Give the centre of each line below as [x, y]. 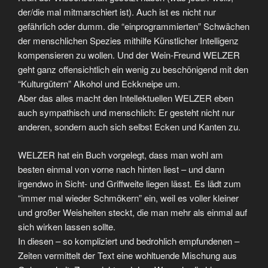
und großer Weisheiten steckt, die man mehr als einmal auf [133, 212]
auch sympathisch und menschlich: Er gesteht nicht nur [126, 112]
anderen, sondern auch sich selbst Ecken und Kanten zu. [129, 127]
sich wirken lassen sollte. [67, 226]
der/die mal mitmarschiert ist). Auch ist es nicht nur [117, 12]
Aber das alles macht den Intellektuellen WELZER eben [126, 98]
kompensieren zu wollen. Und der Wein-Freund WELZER [129, 55]
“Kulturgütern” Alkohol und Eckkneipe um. [99, 83]
